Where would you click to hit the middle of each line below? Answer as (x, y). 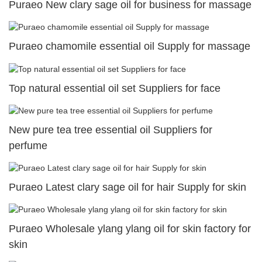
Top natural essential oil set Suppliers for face (115, 88)
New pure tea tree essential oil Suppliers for (111, 130)
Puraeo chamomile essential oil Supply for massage (130, 46)
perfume (28, 145)
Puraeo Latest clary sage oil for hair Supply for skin (127, 187)
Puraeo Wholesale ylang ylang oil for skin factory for (130, 229)
